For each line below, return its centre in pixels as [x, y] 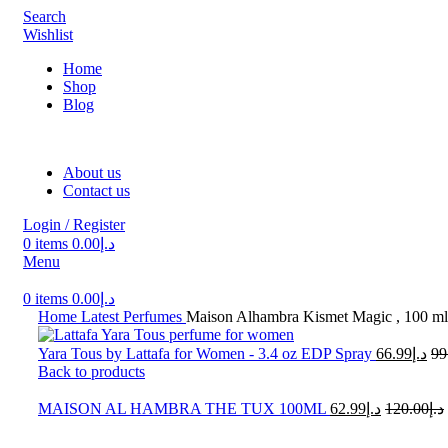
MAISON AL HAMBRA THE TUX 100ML [184, 408]
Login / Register [74, 224]
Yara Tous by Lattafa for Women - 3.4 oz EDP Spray [207, 353]
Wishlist [48, 34]
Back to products [91, 371]
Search [44, 16]
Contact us [96, 190]
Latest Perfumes [133, 316]
